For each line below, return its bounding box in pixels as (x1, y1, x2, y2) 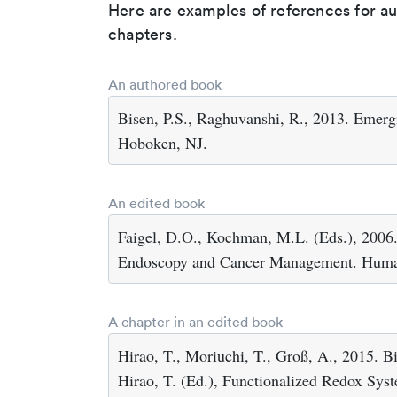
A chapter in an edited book (108, 313, 283, 331)
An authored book (108, 75, 222, 93)
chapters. (108, 24, 177, 44)
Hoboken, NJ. (118, 132, 207, 153)
